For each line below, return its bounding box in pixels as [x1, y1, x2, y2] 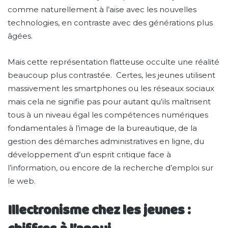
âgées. [8, 31, 33, 41]
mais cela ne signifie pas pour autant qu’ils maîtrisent [8, 96, 211, 106]
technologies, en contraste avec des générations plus [8, 17, 213, 27]
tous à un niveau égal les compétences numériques [8, 109, 208, 120]
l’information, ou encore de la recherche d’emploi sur [8, 162, 213, 173]
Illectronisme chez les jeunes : [8, 199, 191, 220]
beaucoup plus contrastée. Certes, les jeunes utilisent [8, 70, 215, 80]
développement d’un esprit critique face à [8, 149, 171, 159]
